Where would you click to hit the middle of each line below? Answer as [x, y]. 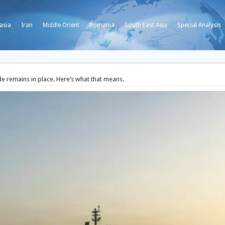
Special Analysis [199, 25]
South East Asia [146, 25]
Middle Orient [61, 25]
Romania [102, 25]
